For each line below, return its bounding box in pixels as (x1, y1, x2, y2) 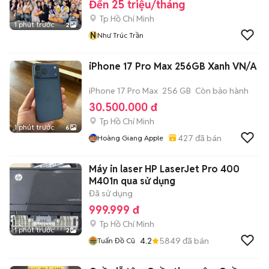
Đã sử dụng (89, 188, 133, 199)
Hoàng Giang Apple (97, 133, 163, 142)
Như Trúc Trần (97, 31, 144, 40)
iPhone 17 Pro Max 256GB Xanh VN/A (89, 60, 257, 73)
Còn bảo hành (195, 85, 249, 96)
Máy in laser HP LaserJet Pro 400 (89, 163, 240, 175)
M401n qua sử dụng (89, 175, 175, 187)
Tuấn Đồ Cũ (97, 236, 135, 245)
